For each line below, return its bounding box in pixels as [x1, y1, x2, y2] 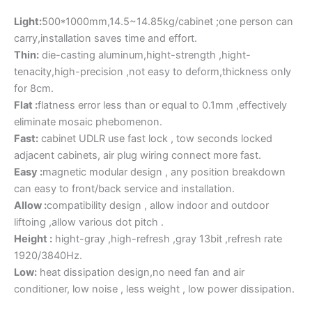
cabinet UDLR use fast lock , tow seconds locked [38, 132, 272, 146]
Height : [14, 233, 52, 246]
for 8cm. [14, 82, 54, 95]
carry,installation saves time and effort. [14, 32, 197, 45]
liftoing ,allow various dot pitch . [14, 216, 164, 229]
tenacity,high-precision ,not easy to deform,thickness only [14, 65, 291, 79]
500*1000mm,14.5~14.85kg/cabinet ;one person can [42, 15, 293, 29]
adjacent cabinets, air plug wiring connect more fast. [14, 149, 261, 162]
